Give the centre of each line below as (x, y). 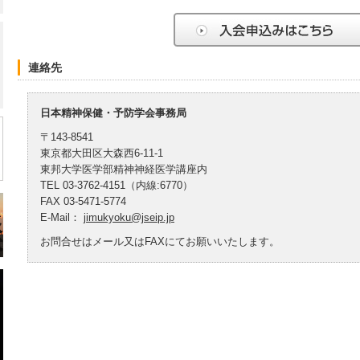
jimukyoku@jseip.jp (129, 217)
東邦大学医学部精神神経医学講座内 (124, 169)
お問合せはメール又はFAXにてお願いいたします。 (160, 241)
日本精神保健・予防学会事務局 (113, 113)
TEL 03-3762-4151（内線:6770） (117, 185)
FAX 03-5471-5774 (83, 201)
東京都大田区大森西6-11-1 (102, 153)
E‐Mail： (62, 217)
